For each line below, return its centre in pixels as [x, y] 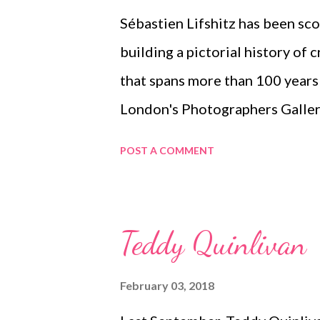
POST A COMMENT [167, 150]
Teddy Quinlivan [213, 244]
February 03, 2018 [167, 285]
